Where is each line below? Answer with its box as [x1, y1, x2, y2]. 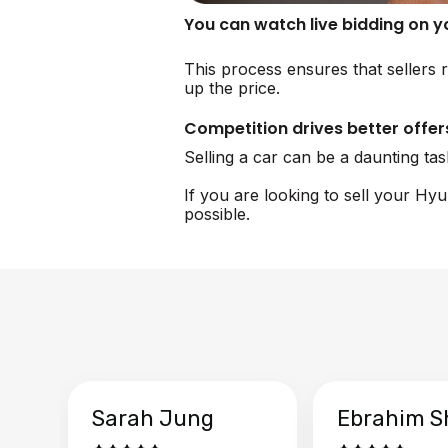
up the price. [184, 77, 280, 98]
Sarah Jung [92, 404, 214, 432]
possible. [184, 203, 250, 224]
